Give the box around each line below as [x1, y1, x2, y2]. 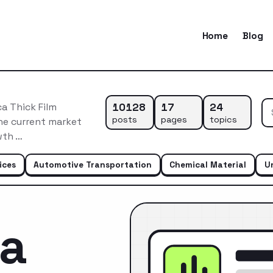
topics [209, 113, 237, 125]
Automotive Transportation [34, 158, 152, 170]
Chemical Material [169, 158, 247, 170]
